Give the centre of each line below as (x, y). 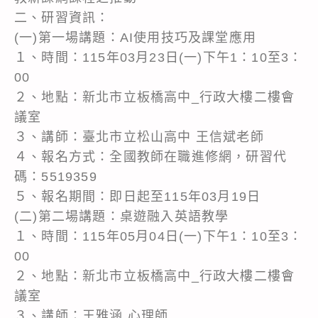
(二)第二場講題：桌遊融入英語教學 (122, 216)
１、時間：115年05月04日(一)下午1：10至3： (159, 236)
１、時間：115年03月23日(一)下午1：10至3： (159, 57)
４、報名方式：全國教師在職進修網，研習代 (151, 157)
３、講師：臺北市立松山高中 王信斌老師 (139, 137)
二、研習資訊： (62, 17)
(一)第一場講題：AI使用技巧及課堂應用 (135, 37)
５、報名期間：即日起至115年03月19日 (138, 196)
